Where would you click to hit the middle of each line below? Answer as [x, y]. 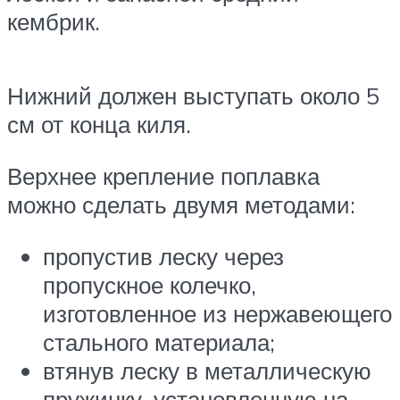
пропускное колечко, [150, 284]
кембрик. [54, 22]
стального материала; [159, 342]
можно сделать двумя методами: [181, 204]
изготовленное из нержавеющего [217, 313]
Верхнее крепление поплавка [163, 175]
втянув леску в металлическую [207, 370]
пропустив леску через [163, 256]
